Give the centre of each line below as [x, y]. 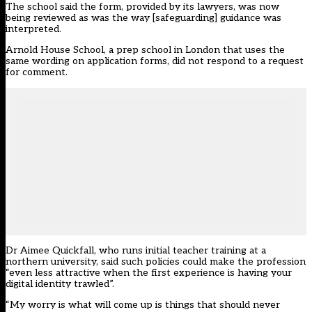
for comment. [37, 72]
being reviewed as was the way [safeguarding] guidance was [143, 18]
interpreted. [33, 29]
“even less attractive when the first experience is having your [149, 273]
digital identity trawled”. [60, 284]
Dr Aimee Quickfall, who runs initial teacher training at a [136, 251]
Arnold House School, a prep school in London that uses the [145, 50]
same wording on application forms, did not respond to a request [155, 61]
